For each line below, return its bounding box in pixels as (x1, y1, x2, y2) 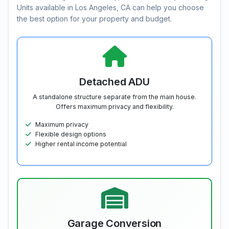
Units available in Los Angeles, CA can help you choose (17, 3, 204, 12)
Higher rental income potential (35, 140, 127, 148)
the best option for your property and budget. (17, 14, 172, 24)
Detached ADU (79, 76, 150, 88)
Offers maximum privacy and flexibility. (55, 103, 174, 111)
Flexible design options (35, 130, 106, 139)
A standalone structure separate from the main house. (33, 93, 196, 101)
